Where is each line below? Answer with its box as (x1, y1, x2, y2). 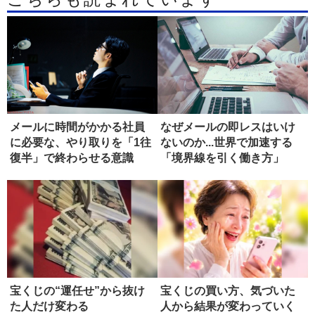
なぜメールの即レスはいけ (160, 121, 295, 134)
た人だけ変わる (10, 300, 89, 313)
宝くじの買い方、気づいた (160, 285, 295, 297)
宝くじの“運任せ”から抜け (10, 285, 145, 297)
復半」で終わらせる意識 (10, 152, 134, 165)
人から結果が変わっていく (160, 300, 295, 313)
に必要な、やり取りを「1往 (10, 136, 151, 149)
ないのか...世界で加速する (160, 136, 292, 149)
